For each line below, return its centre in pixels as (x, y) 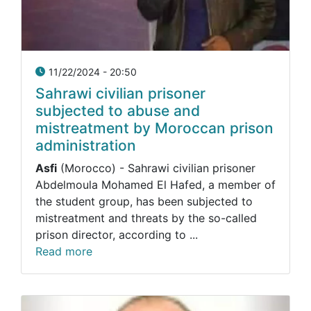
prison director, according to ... (117, 235)
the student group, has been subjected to (144, 202)
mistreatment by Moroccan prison (154, 128)
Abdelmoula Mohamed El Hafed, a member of (155, 185)
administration (86, 145)
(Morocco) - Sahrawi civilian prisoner (156, 168)
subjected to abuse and (118, 110)
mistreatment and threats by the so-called (146, 218)
